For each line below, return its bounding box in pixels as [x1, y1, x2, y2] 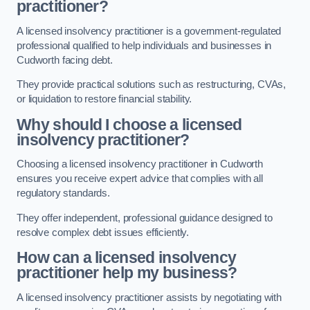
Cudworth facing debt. [17, 54, 113, 66]
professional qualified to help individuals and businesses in [17, 39, 272, 51]
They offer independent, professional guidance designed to [17, 212, 273, 224]
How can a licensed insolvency [17, 248, 237, 267]
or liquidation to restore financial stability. [17, 93, 192, 105]
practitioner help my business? [17, 264, 237, 282]
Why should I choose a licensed [17, 115, 242, 134]
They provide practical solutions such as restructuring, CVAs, [17, 79, 286, 91]
